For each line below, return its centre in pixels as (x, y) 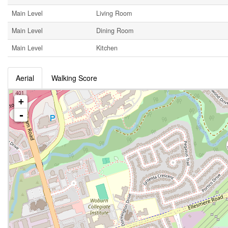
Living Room (114, 13)
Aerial (25, 78)
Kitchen (107, 48)
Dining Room (115, 31)
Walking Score (74, 78)
